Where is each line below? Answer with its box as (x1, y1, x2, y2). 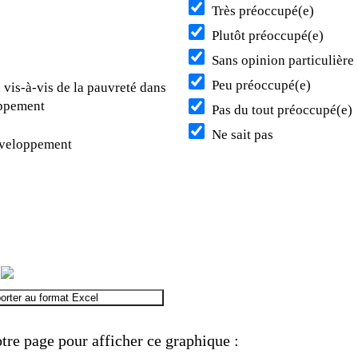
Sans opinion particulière (209, 53, 354, 69)
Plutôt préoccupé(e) (209, 28, 324, 44)
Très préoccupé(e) (209, 3, 314, 19)
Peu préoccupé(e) (209, 78, 311, 93)
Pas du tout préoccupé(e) (209, 102, 352, 118)
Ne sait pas (209, 127, 273, 143)
